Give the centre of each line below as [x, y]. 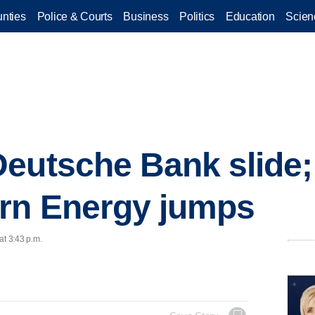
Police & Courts [75, 16]
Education [250, 16]
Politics [197, 16]
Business [146, 16]
